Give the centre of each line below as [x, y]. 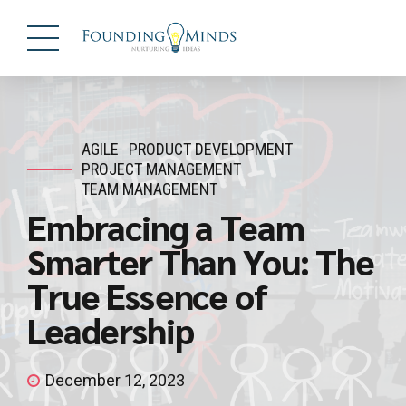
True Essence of [147, 295]
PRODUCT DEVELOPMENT [211, 149]
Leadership [111, 329]
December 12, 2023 [115, 381]
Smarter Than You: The [201, 261]
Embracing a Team [166, 226]
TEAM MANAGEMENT [150, 189]
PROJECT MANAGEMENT [161, 169]
